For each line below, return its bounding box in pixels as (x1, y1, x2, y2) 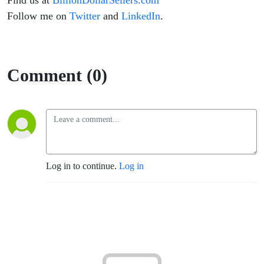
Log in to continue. (46, 161, 119, 171)
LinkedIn (121, 10, 160, 22)
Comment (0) (7, 65, 107, 85)
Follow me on (7, 10, 70, 22)
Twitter (70, 10, 100, 22)
